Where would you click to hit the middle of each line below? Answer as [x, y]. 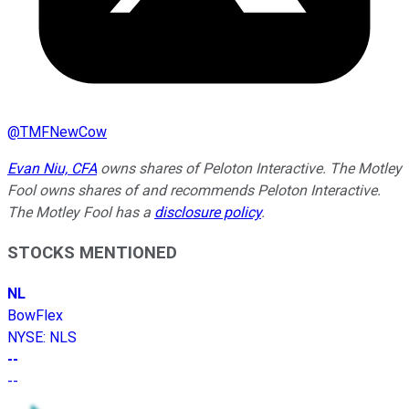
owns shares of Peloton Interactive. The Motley [249, 168]
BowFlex [35, 316]
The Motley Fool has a [81, 212]
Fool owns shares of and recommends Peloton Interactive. [194, 190]
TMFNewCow [63, 131]
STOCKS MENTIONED [92, 253]
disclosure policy [208, 212]
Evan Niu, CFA [52, 168]
